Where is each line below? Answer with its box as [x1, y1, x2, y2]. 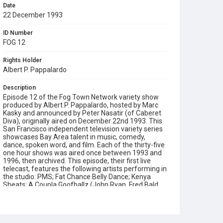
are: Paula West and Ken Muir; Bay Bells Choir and [3, 213, 157, 221]
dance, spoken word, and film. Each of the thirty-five [3, 141, 165, 149]
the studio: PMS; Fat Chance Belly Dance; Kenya [3, 173, 151, 181]
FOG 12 [3, 38, 25, 46]
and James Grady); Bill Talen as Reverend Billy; [3, 189, 148, 197]
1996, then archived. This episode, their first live [3, 157, 151, 165]
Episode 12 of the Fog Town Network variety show [3, 93, 159, 101]
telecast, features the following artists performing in [3, 165, 167, 173]
